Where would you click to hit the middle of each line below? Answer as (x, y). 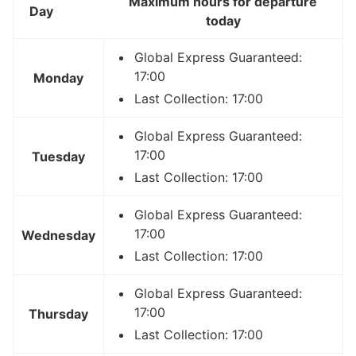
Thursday (58, 313)
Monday (58, 77)
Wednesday (58, 235)
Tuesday (58, 156)
